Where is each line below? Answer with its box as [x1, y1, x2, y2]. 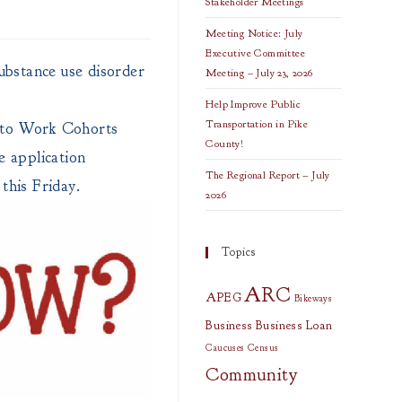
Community [205, 363, 298, 386]
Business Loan [255, 318, 333, 333]
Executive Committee [205, 46, 305, 60]
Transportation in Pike [205, 117, 309, 131]
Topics [222, 245, 257, 259]
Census [247, 342, 279, 354]
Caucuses [205, 342, 245, 354]
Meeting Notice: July [205, 26, 303, 40]
